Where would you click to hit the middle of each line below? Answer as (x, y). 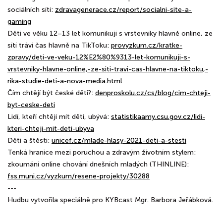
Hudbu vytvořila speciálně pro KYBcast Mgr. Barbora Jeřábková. (110, 200)
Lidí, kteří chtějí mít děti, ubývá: (59, 117)
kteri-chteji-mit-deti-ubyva (51, 129)
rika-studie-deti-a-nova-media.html (65, 81)
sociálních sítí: (31, 10)
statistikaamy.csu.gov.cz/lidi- (158, 117)
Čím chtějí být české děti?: (51, 93)
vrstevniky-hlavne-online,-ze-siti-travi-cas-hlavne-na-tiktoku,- (108, 69)
